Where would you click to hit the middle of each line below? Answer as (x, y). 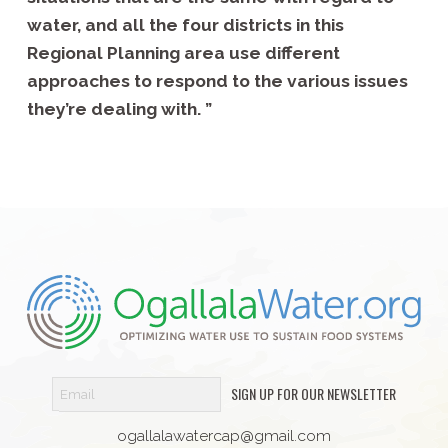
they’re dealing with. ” (119, 109)
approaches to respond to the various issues (217, 81)
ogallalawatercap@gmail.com (223, 435)
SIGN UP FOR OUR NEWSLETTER (313, 393)
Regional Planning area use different (183, 53)
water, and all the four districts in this (185, 25)
